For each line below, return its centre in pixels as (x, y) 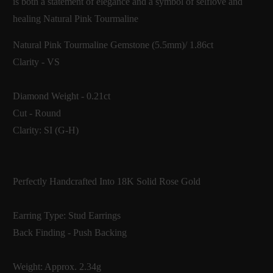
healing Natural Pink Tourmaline (76, 18)
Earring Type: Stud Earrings (67, 215)
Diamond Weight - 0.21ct (62, 96)
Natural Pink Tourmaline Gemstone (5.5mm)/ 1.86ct (113, 44)
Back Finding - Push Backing (70, 232)
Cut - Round (37, 113)
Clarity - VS (37, 62)
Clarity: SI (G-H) (46, 130)
